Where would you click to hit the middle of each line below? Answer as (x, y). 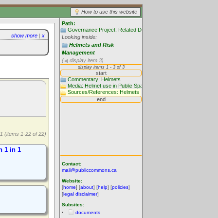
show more (24, 36)
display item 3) (86, 61)
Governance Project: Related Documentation (120, 30)
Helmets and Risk (91, 45)
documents (88, 212)
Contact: (72, 164)
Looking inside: (79, 37)
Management (78, 53)
